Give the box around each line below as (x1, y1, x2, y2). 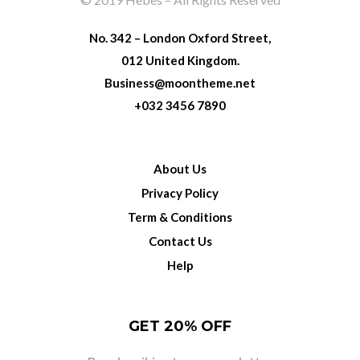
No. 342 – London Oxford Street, (89, 31, 271, 46)
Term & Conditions (128, 210, 232, 225)
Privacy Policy (141, 186, 219, 201)
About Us (153, 162, 207, 177)
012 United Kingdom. (121, 53, 239, 68)
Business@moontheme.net (104, 76, 256, 91)
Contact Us (148, 234, 212, 249)
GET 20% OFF (129, 317, 231, 336)
